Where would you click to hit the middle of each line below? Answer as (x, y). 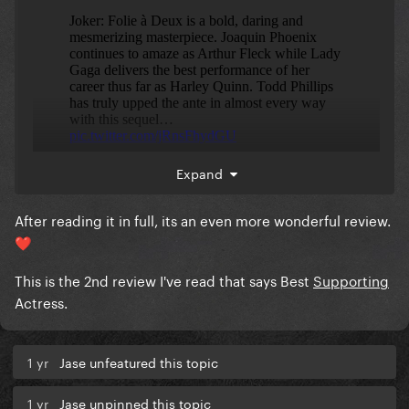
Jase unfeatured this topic (139, 362)
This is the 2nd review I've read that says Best (164, 280)
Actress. (41, 302)
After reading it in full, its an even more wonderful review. (203, 220)
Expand (203, 173)
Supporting (351, 280)
